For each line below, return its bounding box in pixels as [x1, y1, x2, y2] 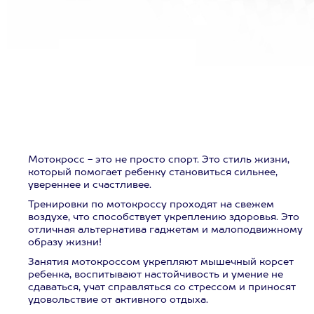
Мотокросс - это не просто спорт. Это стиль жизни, [28, 155, 289, 165]
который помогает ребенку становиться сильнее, [28, 168, 278, 177]
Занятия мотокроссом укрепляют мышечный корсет [28, 257, 294, 267]
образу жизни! [28, 238, 102, 247]
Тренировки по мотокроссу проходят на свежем [28, 200, 274, 210]
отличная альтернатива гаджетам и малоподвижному [28, 225, 303, 235]
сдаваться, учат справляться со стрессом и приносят [28, 282, 296, 292]
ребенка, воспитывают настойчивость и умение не [28, 270, 283, 280]
